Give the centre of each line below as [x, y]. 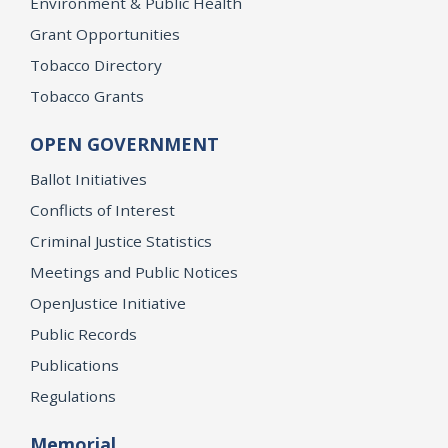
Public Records [83, 333]
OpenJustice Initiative [108, 302]
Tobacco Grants [87, 95]
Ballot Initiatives [88, 178]
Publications [74, 364]
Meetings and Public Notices [134, 271]
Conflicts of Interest [102, 209]
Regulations [73, 395]
